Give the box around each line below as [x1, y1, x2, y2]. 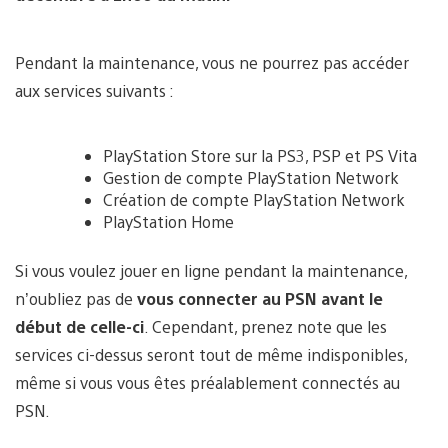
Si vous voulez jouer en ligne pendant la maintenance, [15, 259, 407, 281]
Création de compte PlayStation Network [103, 188, 405, 210]
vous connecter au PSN [137, 287, 317, 309]
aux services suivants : [15, 79, 174, 101]
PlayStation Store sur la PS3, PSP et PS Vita [103, 144, 417, 166]
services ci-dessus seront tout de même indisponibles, [15, 343, 407, 365]
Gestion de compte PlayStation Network [103, 166, 399, 188]
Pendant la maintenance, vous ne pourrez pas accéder [15, 51, 409, 73]
